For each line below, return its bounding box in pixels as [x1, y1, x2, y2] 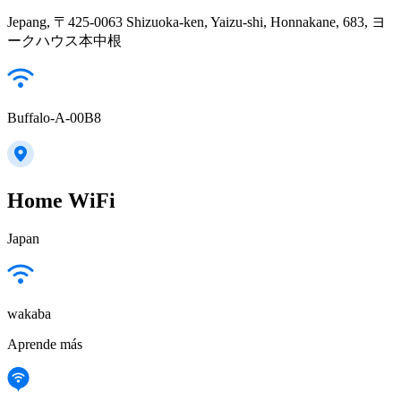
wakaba [7, 305, 51, 321]
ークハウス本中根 [7, 33, 122, 49]
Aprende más [7, 336, 82, 352]
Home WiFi [7, 189, 115, 213]
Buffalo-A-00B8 [7, 110, 101, 126]
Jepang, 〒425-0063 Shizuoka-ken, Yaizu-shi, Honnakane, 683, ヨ [7, 14, 386, 30]
